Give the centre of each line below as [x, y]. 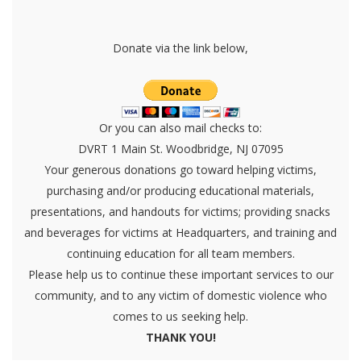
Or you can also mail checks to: [180, 127]
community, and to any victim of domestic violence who [180, 295]
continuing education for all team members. [180, 253]
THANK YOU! [180, 337]
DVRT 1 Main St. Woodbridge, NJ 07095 [180, 148]
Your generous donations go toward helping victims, [180, 169]
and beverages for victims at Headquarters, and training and [180, 232]
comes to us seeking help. [180, 316]
